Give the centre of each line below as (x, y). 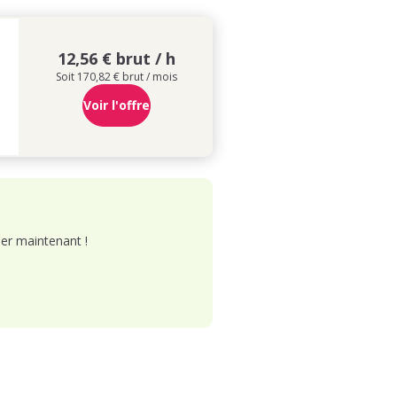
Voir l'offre (117, 105)
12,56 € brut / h (117, 58)
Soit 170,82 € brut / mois (117, 76)
